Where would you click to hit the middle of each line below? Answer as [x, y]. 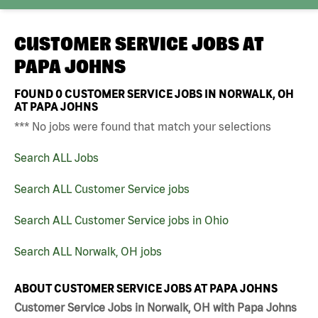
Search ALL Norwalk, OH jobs [88, 251]
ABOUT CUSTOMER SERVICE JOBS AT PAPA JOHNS [146, 288]
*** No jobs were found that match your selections [143, 126]
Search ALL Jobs [56, 157]
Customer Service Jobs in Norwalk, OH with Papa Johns [155, 308]
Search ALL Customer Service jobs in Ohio [121, 220]
